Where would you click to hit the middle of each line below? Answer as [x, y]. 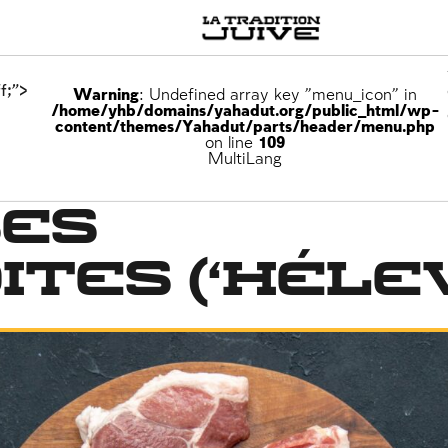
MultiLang [245, 159]
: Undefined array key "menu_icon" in [278, 95]
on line [232, 143]
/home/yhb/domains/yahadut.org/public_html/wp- [245, 111]
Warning [106, 95]
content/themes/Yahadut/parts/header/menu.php [245, 127]
